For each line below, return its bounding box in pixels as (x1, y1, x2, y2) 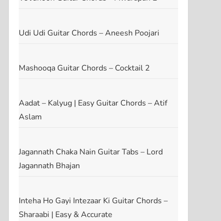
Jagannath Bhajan (18, 160, 80, 171)
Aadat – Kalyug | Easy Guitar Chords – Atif (18, 97, 167, 109)
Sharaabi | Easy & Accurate (18, 209, 112, 220)
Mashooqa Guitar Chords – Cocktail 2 (18, 62, 150, 74)
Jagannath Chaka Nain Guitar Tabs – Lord (18, 146, 163, 157)
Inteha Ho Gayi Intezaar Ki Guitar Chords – (18, 195, 168, 206)
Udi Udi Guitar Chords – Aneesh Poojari (18, 27, 159, 38)
